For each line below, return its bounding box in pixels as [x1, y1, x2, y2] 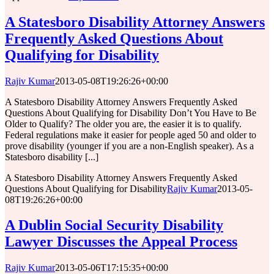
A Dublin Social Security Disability [5, 217, 223, 234]
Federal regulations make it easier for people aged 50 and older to [5, 129, 256, 140]
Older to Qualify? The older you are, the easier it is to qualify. [5, 118, 242, 129]
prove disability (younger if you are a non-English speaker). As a [5, 140, 254, 151]
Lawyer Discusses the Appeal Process [5, 234, 237, 250]
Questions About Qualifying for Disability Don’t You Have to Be [5, 107, 256, 118]
